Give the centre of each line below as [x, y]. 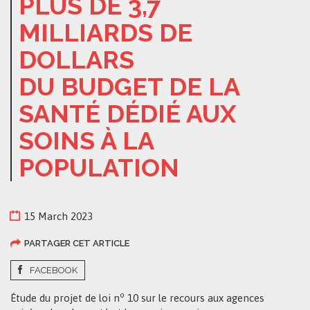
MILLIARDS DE [106, 33]
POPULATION [99, 167]
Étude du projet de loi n [65, 298]
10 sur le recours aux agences [194, 298]
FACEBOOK [54, 270]
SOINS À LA [86, 140]
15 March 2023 [58, 216]
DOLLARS [76, 60]
